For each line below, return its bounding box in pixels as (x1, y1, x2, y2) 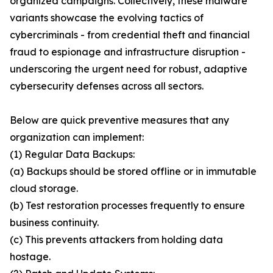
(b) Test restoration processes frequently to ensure (10, 199, 245, 212)
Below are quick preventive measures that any (10, 114, 229, 127)
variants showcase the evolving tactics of (10, 12, 204, 24)
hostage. (10, 250, 51, 263)
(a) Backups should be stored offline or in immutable (10, 165, 257, 178)
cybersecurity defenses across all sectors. (10, 80, 204, 93)
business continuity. (10, 216, 99, 229)
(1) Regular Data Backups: (10, 148, 135, 161)
